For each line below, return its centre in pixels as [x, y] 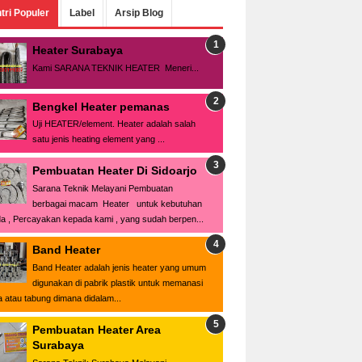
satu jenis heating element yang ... [99, 139]
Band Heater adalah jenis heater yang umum [119, 268]
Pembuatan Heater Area [97, 329]
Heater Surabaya [78, 50]
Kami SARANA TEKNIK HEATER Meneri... [116, 67]
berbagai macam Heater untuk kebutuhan [117, 203]
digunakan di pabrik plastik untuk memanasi [118, 283]
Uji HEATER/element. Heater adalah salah [114, 124]
